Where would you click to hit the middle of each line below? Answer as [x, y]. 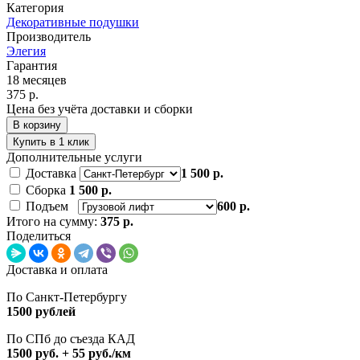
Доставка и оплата [57, 269]
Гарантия [32, 65]
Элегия [26, 51]
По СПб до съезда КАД [71, 338]
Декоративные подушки [73, 22]
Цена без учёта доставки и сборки [100, 108]
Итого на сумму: [53, 221]
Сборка [47, 190]
